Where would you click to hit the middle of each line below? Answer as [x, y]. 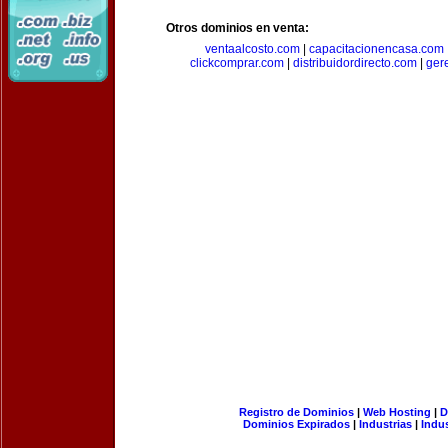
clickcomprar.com [236, 63]
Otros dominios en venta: [237, 28]
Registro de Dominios [296, 412]
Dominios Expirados [296, 424]
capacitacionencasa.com [376, 49]
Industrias [385, 424]
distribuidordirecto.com [354, 63]
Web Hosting [396, 412]
